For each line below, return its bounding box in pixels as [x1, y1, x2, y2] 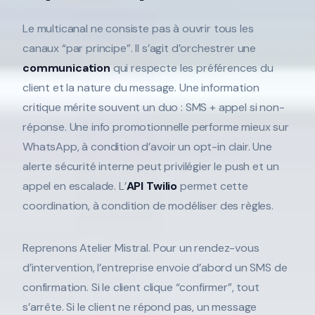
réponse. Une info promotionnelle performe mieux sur [22, 119, 289, 134]
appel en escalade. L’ [22, 178, 127, 193]
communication [22, 60, 110, 75]
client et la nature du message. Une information [22, 79, 259, 95]
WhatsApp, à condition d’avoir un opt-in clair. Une [22, 139, 272, 154]
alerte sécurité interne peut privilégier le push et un [22, 158, 279, 174]
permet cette [177, 178, 248, 193]
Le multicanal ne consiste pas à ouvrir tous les [22, 20, 254, 36]
